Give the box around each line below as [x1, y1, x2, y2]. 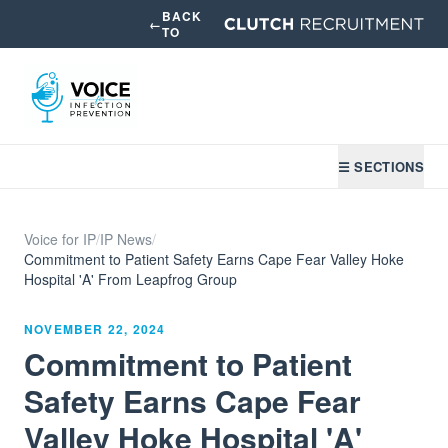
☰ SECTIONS [337, 157, 424, 176]
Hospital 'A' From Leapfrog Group [24, 269, 237, 289]
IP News [100, 229, 152, 249]
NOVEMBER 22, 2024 [24, 320, 166, 338]
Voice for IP [24, 229, 96, 249]
